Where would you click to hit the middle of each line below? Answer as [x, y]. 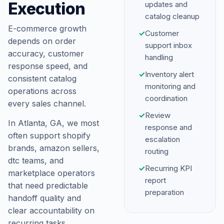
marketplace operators [51, 173]
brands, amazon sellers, [54, 148]
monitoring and [170, 86]
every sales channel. [47, 103]
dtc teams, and [36, 160]
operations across [42, 91]
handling [159, 57]
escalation [162, 139]
